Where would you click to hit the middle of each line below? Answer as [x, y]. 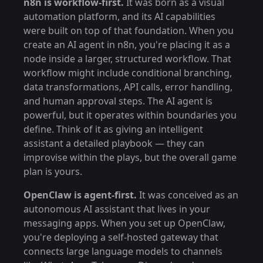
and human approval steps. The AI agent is [118, 101]
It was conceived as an [188, 195]
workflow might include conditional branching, [128, 73]
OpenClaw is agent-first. [80, 195]
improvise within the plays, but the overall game [130, 157]
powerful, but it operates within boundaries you [130, 115]
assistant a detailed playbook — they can [114, 143]
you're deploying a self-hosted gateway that [121, 237]
